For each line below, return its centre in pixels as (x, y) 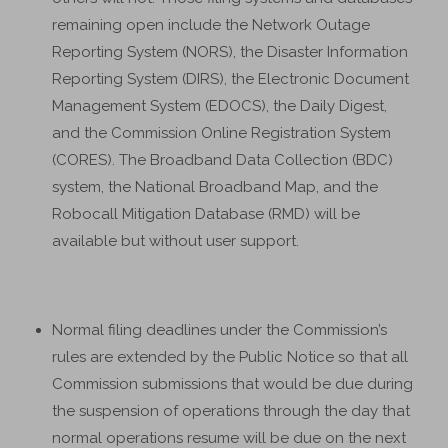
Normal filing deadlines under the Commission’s (220, 330)
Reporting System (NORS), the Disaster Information (230, 52)
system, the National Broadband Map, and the (215, 187)
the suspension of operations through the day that (231, 411)
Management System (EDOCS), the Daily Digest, (220, 106)
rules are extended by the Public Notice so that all (230, 357)
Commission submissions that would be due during (233, 384)
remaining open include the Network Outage (211, 25)
